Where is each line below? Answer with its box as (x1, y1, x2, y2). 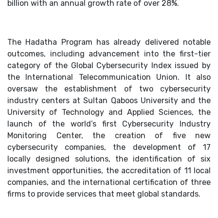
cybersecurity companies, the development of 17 (7, 143, 211, 152)
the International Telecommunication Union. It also (7, 73, 211, 82)
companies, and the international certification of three (7, 178, 211, 187)
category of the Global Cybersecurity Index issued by (7, 61, 211, 71)
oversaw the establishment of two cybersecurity (7, 84, 211, 94)
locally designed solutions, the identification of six (7, 154, 211, 164)
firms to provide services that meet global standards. (7, 189, 200, 199)
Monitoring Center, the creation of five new (7, 131, 211, 141)
